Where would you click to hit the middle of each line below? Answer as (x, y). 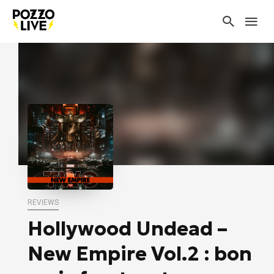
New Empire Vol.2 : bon (140, 254)
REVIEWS (43, 202)
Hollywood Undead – (128, 229)
